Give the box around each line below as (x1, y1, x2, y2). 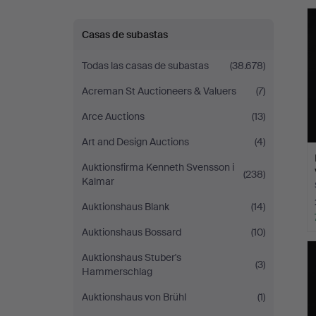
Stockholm (73, 36, 187, 66)
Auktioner (73, 2, 176, 32)
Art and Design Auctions (82, 135, 189, 148)
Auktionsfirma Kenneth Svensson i (82, 161, 234, 174)
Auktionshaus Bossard (82, 226, 181, 238)
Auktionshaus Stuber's (82, 251, 181, 264)
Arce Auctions (82, 110, 145, 123)
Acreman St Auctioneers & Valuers (82, 85, 236, 97)
